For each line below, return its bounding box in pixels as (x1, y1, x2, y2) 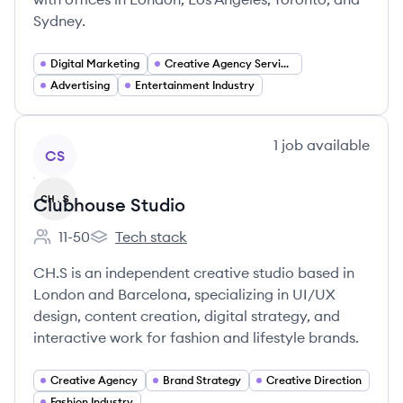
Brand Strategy (163, 373, 241, 387)
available (303, 136, 370, 154)
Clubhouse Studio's (89, 237, 216, 255)
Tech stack (115, 228, 187, 246)
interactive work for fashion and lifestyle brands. (33, 328, 359, 346)
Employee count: (32, 237, 145, 255)
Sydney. (33, 12, 85, 30)
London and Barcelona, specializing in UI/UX (33, 285, 336, 303)
